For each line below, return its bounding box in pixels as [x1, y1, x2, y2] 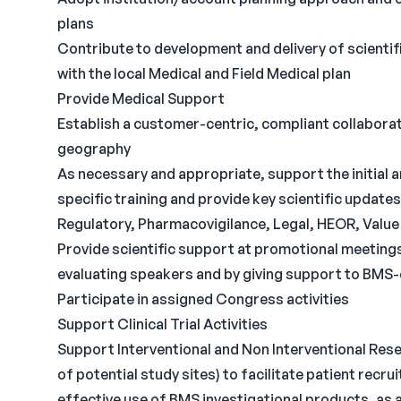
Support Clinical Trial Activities [57, 315, 268, 333]
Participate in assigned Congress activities [57, 290, 349, 308]
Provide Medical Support [57, 90, 225, 107]
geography [57, 140, 131, 158]
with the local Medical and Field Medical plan [57, 64, 351, 82]
